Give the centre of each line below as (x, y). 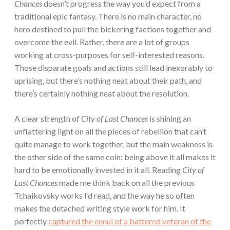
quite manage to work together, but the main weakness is (113, 144)
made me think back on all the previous (127, 183)
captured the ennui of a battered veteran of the (130, 221)
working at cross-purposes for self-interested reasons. (109, 55)
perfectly (31, 221)
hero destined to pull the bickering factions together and (113, 29)
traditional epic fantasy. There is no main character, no (108, 16)
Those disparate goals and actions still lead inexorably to (113, 68)
